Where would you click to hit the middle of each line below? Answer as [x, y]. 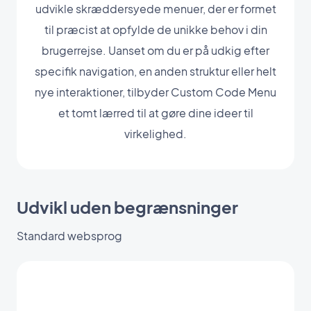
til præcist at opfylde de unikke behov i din [155, 30]
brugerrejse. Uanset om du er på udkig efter [155, 51]
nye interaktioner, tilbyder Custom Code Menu [155, 92]
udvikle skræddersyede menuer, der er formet [155, 9]
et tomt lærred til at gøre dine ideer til [155, 113]
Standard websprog [69, 236]
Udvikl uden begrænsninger [127, 207]
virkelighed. [155, 134]
